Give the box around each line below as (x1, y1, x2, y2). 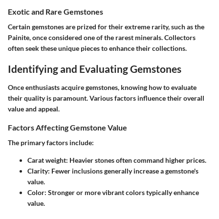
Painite (8, 33, 29, 42)
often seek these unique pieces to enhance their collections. (8, 44, 187, 52)
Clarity (27, 166, 48, 175)
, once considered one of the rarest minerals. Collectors (29, 33, 196, 42)
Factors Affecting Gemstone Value (8, 122, 127, 132)
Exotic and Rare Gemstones (8, 6, 103, 16)
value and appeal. (8, 104, 60, 113)
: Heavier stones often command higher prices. (66, 155, 206, 164)
